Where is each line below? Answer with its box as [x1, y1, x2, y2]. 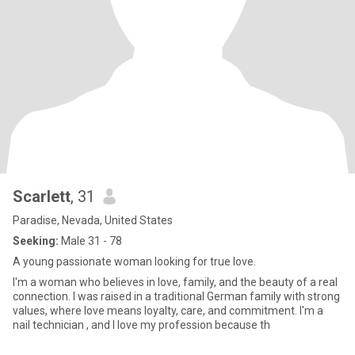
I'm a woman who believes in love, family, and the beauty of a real [13, 276, 338, 288]
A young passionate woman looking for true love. [13, 255, 256, 268]
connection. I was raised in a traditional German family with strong [13, 290, 340, 303]
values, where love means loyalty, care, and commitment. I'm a [13, 304, 323, 317]
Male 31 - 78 [59, 235, 122, 247]
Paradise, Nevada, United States [13, 214, 173, 227]
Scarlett [13, 187, 71, 206]
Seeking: [13, 235, 59, 247]
